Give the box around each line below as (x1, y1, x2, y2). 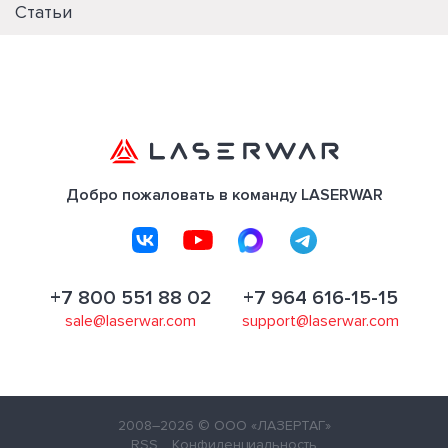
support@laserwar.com (241, 311, 399, 331)
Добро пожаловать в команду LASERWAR (65, 185, 383, 205)
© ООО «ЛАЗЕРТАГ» (197, 417, 331, 434)
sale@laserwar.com (65, 311, 196, 331)
